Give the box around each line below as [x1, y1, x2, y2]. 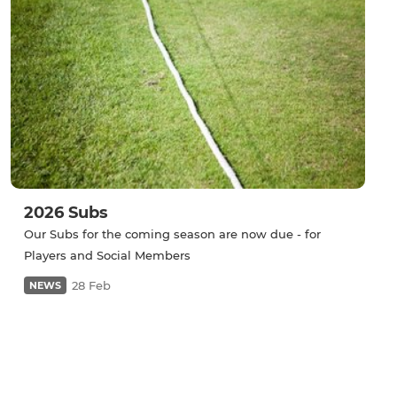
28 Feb [72, 278, 111, 293]
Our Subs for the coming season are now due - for [24, 227, 321, 242]
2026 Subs [24, 203, 108, 223]
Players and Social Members [24, 248, 191, 263]
